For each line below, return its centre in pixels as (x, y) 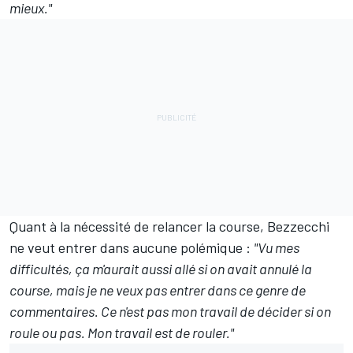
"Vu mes (277, 247)
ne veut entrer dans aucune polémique (126, 247)
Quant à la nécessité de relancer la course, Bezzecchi (169, 226)
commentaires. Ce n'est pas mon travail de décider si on (170, 311)
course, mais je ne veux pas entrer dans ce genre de (158, 290)
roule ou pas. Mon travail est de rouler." (122, 333)
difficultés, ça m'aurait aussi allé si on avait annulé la (161, 269)
